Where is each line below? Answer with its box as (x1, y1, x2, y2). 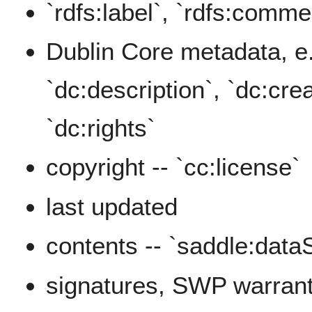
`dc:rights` (46, 114, 156, 142)
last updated (46, 192, 178, 220)
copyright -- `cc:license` (46, 153, 301, 181)
